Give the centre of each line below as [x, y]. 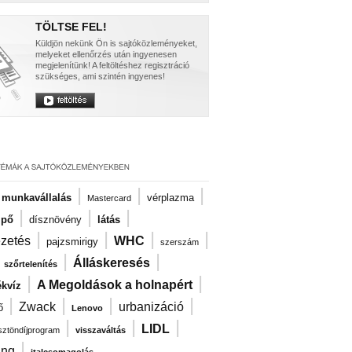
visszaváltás [101, 330]
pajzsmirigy [72, 242]
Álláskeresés [112, 263]
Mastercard [109, 198]
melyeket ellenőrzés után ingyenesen [106, 54]
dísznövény [55, 220]
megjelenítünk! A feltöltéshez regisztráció [112, 65]
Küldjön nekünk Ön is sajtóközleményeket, [116, 43]
